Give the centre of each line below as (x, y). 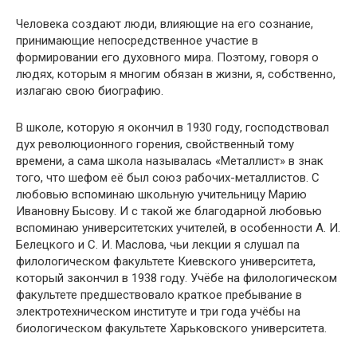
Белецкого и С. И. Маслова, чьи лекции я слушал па (158, 245)
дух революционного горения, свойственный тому (155, 145)
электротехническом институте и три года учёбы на (158, 312)
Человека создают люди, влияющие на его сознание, (165, 24)
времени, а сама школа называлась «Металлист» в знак (170, 161)
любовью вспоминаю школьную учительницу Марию (161, 195)
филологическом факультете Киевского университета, (166, 262)
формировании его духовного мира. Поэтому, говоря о (167, 58)
